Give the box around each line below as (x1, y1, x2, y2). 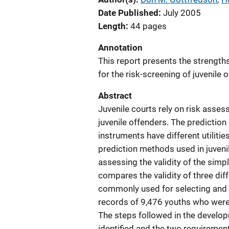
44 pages (130, 21, 167, 31)
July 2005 (163, 8, 201, 18)
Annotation (98, 42, 143, 53)
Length (98, 21, 126, 31)
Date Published (98, 8, 158, 18)
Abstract (98, 90, 132, 101)
